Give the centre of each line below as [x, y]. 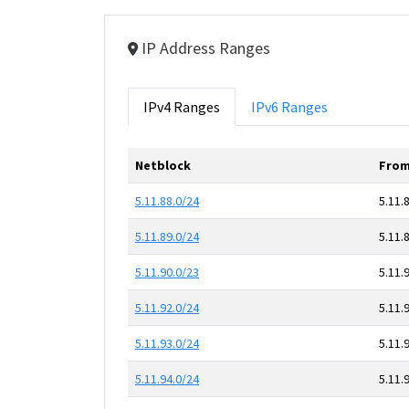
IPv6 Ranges [289, 107]
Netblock [163, 165]
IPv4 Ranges [182, 107]
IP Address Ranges [204, 48]
